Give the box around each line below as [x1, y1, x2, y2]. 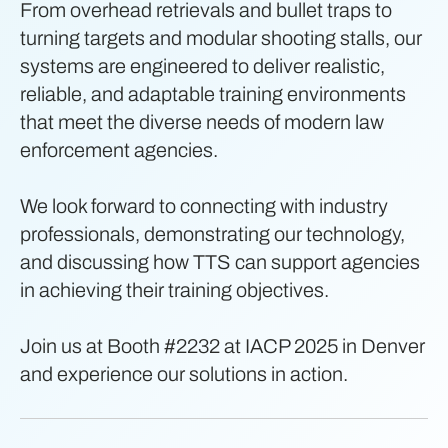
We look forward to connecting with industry [20, 194, 388, 217]
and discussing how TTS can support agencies [20, 250, 420, 273]
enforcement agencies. [20, 138, 218, 161]
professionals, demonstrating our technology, [20, 222, 405, 245]
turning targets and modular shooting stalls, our [20, 26, 422, 49]
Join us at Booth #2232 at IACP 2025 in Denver [20, 334, 425, 357]
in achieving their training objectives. [20, 278, 329, 301]
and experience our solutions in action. [20, 362, 348, 385]
